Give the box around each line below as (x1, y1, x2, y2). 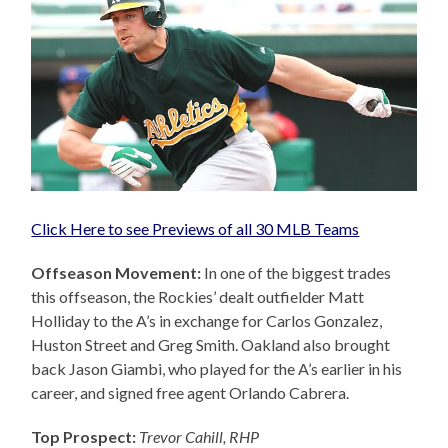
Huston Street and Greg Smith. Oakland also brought (31, 334, 391, 354)
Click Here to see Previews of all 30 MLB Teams (31, 218, 360, 238)
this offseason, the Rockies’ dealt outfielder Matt (31, 286, 365, 306)
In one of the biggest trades (201, 262, 392, 282)
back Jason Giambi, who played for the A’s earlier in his (31, 358, 403, 378)
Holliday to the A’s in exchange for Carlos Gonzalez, (31, 310, 383, 330)
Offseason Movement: (31, 262, 202, 282)
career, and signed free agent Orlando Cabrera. (31, 382, 350, 402)
